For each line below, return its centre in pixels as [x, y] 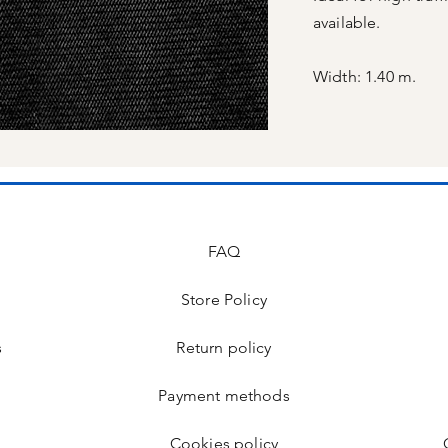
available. [347, 22]
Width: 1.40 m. [365, 76]
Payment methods [224, 395]
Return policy [224, 347]
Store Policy [224, 299]
